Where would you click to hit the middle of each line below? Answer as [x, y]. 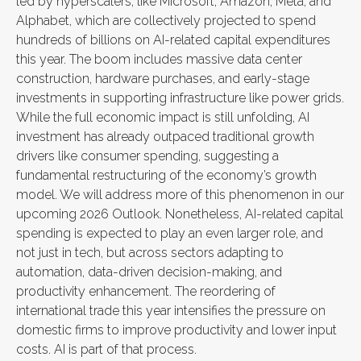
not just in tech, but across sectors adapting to [150, 253]
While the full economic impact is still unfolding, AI [163, 117]
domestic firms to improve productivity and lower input [176, 330]
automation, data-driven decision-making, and [149, 272]
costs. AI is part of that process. [106, 349]
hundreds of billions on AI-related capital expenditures [173, 40]
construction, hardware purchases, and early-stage [163, 79]
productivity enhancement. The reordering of [146, 291]
